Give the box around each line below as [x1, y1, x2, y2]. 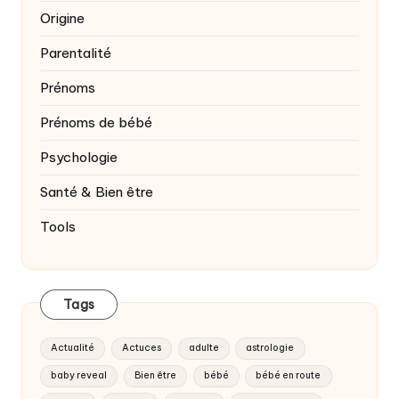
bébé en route [256, 370, 322, 382]
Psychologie [40, 148, 118, 166]
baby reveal [51, 370, 108, 382]
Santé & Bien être [40, 183, 153, 200]
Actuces [121, 342, 161, 354]
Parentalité [40, 44, 111, 61]
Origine [40, 9, 85, 27]
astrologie [246, 342, 295, 354]
